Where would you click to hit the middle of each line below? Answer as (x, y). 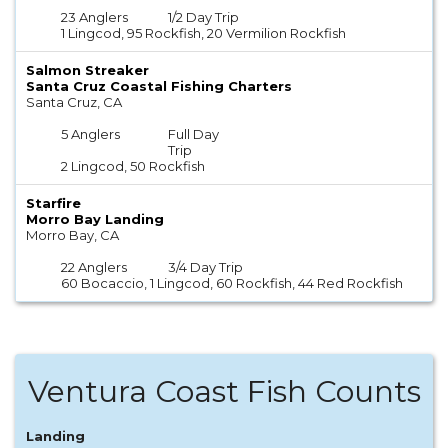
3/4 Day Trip (205, 267)
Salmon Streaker (87, 70)
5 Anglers (91, 134)
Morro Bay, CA (72, 235)
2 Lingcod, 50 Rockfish (133, 166)
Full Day (193, 134)
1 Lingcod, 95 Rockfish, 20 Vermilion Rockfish (204, 33)
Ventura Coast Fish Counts (224, 392)
